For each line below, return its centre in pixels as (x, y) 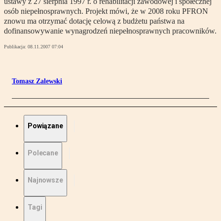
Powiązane (45, 126)
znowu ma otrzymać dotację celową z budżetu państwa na (94, 21)
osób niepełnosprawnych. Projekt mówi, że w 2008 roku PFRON (106, 11)
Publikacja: (16, 47)
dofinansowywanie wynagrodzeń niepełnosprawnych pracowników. (110, 31)
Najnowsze (45, 180)
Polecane (43, 153)
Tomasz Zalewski (37, 81)
